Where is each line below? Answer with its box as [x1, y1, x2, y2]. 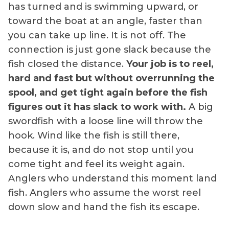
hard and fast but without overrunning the [8, 72, 215, 84]
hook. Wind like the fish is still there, [8, 129, 179, 141]
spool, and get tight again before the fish [8, 86, 208, 98]
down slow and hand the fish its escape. [8, 201, 199, 213]
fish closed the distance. [8, 58, 126, 70]
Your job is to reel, [126, 58, 214, 70]
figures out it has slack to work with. [8, 101, 186, 112]
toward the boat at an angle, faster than [8, 15, 202, 27]
